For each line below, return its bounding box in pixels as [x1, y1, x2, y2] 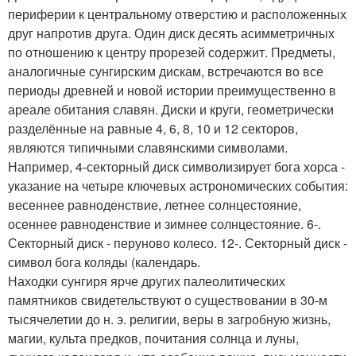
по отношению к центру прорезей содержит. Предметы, [8, 42, 335, 61]
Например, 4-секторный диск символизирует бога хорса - [8, 157, 345, 176]
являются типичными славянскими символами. [8, 137, 288, 157]
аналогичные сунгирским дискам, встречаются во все [8, 61, 323, 80]
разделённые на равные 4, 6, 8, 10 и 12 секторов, [8, 118, 298, 137]
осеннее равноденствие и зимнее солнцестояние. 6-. [8, 214, 321, 233]
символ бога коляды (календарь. [8, 252, 200, 271]
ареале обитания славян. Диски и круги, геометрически [8, 99, 334, 118]
